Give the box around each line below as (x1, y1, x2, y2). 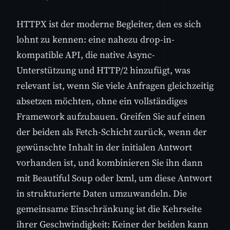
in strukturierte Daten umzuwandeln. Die (16, 186, 187, 200)
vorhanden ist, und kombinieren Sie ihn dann (16, 156, 203, 169)
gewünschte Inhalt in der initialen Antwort (16, 140, 192, 154)
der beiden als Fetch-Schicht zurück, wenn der (16, 125, 207, 138)
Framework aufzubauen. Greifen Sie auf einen (16, 109, 205, 123)
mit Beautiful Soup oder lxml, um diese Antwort (16, 171, 212, 184)
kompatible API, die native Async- (16, 48, 155, 61)
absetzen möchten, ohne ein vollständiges (16, 94, 187, 107)
